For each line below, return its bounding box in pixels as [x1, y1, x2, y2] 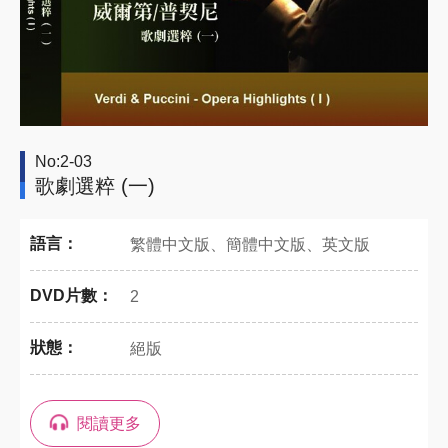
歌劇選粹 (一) [35, 175, 155, 197]
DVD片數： [30, 287, 113, 304]
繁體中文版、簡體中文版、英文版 [130, 236, 370, 253]
